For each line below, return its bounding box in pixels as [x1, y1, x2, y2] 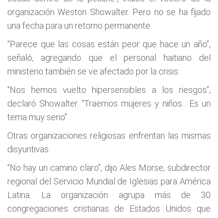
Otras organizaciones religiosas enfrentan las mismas [7, 130, 211, 141]
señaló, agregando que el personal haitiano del [7, 53, 211, 63]
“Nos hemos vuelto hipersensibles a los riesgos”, [7, 85, 211, 95]
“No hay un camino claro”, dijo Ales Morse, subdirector [7, 163, 211, 173]
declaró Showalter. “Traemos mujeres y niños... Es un [7, 98, 211, 109]
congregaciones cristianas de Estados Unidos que [7, 203, 211, 214]
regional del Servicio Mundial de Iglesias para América [7, 176, 211, 186]
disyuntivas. [7, 144, 50, 154]
